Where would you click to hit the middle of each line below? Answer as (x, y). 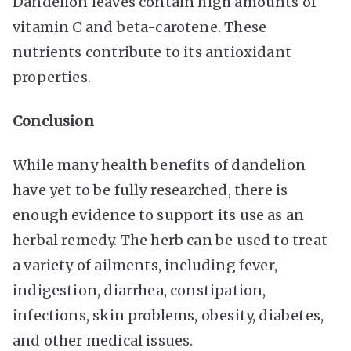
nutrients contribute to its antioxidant (152, 52)
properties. (52, 77)
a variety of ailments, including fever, (145, 265)
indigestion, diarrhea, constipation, (139, 290)
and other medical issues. (103, 340)
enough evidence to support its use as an (159, 215)
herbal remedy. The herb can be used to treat (170, 240)
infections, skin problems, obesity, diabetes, (168, 315)
